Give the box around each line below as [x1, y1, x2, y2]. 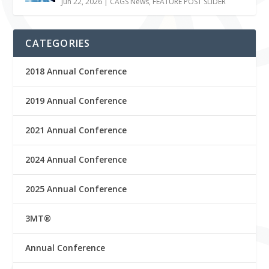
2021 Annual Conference [25, 124, 127, 136]
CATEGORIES [25, 36, 91, 50]
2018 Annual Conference [25, 65, 127, 77]
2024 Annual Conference [25, 153, 127, 165]
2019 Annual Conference [25, 94, 127, 106]
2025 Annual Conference [25, 183, 127, 195]
